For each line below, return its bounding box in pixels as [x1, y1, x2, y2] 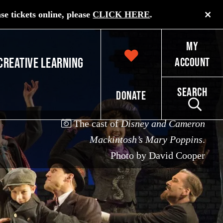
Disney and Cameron [121, 118, 206, 129]
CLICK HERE [93, 9, 150, 20]
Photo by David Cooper [111, 150, 206, 161]
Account [175, 55, 210, 69]
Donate [116, 88, 146, 102]
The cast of [74, 118, 121, 129]
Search [177, 85, 208, 99]
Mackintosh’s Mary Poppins [90, 134, 203, 145]
